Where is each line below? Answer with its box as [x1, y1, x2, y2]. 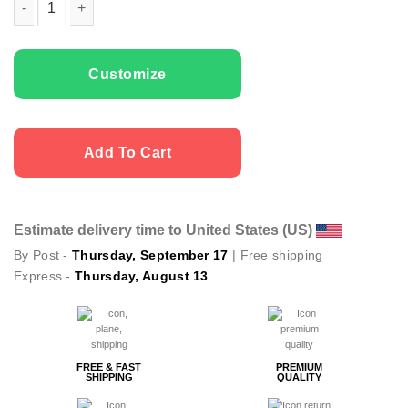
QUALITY [277, 372, 321, 383]
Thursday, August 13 [75, 269, 209, 283]
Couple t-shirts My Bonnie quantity [14, 28, 232, 44]
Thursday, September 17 [72, 248, 229, 262]
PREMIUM [276, 362, 322, 373]
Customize [88, 66, 167, 82]
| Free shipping [228, 248, 323, 262]
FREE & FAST [76, 362, 141, 373]
